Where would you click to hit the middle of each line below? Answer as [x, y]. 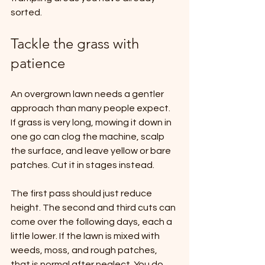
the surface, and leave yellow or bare [92, 151]
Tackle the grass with [77, 44]
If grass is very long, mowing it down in [92, 123]
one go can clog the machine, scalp [88, 137]
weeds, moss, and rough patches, [85, 251]
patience [38, 63]
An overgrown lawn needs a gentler [88, 94]
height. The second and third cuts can [94, 208]
